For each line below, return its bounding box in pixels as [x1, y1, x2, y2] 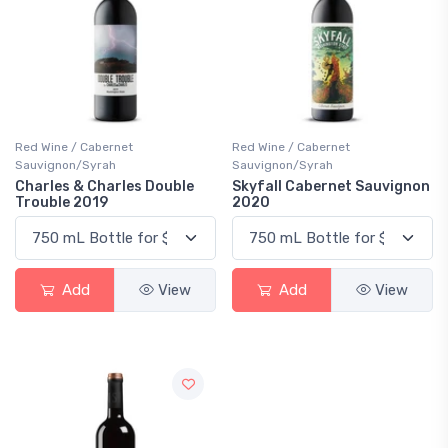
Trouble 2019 [15, 194, 108, 211]
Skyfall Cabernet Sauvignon [232, 178, 430, 195]
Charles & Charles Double [15, 178, 194, 195]
